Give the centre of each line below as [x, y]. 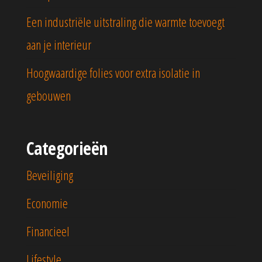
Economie [47, 203]
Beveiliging [50, 175]
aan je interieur [59, 45]
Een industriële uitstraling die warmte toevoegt [125, 22]
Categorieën [67, 149]
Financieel [48, 231]
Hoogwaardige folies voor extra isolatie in [113, 73]
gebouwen [49, 96]
